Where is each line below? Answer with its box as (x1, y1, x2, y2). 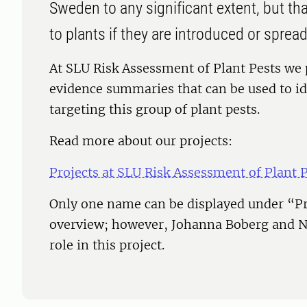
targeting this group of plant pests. (49, 101, 260, 118)
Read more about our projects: (49, 133, 232, 149)
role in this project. (49, 237, 164, 254)
